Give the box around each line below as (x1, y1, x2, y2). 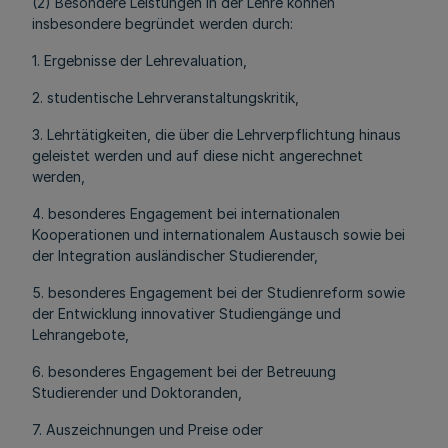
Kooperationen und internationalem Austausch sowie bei (32, 226, 405, 243)
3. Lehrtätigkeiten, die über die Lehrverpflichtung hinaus (32, 126, 401, 143)
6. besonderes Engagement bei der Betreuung (32, 363, 336, 380)
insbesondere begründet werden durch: (32, 15, 293, 32)
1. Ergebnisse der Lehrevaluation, (32, 52, 247, 69)
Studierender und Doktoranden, (32, 384, 242, 401)
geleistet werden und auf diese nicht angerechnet (32, 147, 363, 164)
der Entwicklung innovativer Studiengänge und (32, 305, 341, 322)
